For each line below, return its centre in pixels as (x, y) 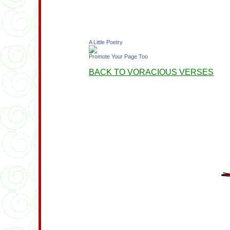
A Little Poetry (106, 42)
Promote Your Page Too (118, 56)
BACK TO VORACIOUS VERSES (151, 72)
